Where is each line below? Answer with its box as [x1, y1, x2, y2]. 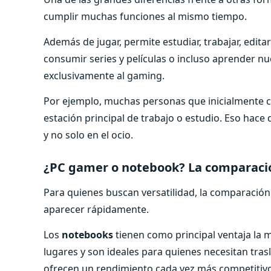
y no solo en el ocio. [44, 128, 133, 142]
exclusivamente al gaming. [44, 68, 165, 82]
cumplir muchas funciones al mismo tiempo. [44, 9, 247, 23]
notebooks [62, 227, 113, 241]
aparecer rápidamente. [44, 202, 149, 216]
